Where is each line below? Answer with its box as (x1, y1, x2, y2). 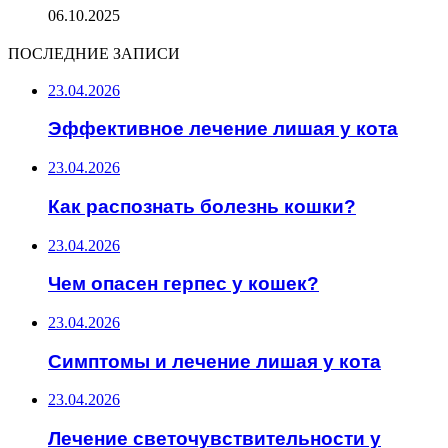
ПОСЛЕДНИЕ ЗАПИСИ (8, 41, 180, 65)
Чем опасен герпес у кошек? (48, 273, 319, 295)
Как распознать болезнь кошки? (48, 195, 356, 217)
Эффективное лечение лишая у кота (48, 118, 398, 140)
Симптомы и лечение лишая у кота (48, 350, 381, 372)
